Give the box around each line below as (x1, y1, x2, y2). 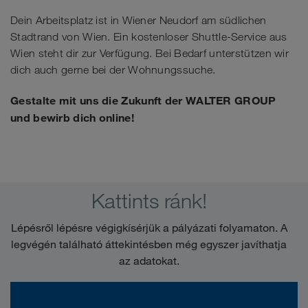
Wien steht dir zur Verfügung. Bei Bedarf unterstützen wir (10, 46, 289, 60)
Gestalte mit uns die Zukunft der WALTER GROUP (10, 93, 276, 108)
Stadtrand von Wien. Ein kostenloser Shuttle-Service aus (10, 30, 287, 43)
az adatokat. (118, 254, 179, 268)
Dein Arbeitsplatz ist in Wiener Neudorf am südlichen (10, 13, 267, 27)
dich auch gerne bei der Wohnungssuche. (10, 63, 216, 76)
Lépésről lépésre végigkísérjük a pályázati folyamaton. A (10, 221, 287, 235)
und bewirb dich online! (10, 111, 134, 125)
